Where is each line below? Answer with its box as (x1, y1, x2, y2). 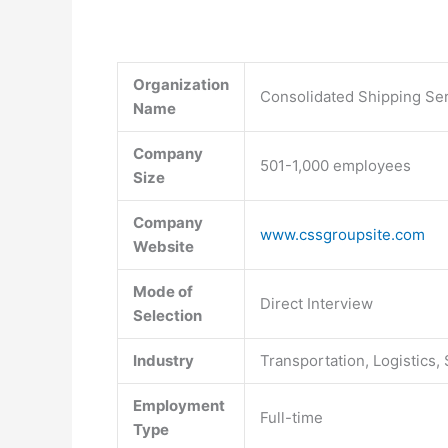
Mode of (133, 282, 193, 301)
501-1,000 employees (260, 156, 411, 175)
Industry (133, 351, 194, 370)
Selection (133, 306, 202, 325)
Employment (133, 396, 225, 415)
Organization (133, 75, 229, 94)
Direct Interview (260, 294, 373, 313)
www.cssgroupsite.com (260, 225, 425, 244)
